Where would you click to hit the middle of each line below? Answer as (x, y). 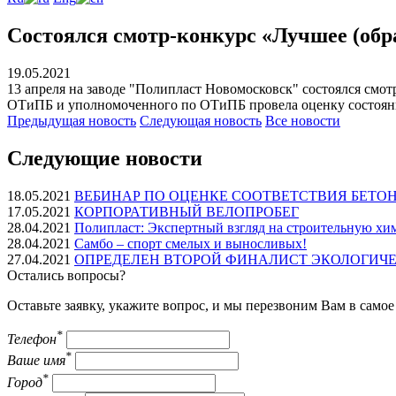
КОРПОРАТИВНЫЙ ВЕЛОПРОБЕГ (187, 211)
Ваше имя (36, 361)
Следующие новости (105, 158)
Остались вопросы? (66, 275)
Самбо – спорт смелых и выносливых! (190, 243)
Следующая (177, 120)
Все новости (303, 120)
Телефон (32, 339)
